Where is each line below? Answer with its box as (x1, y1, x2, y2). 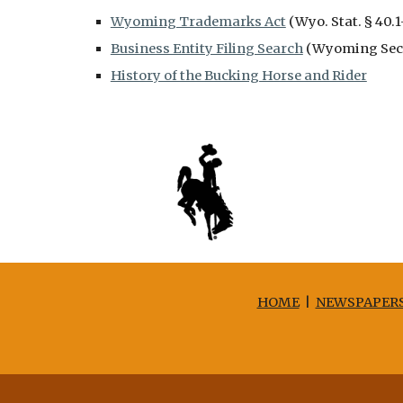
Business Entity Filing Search (110, 40, 303, 57)
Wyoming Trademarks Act (110, 13, 286, 30)
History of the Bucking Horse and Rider (110, 67, 367, 84)
